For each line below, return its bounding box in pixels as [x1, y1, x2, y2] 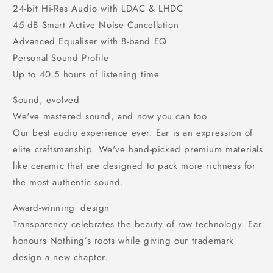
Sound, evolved [13, 93, 80, 107]
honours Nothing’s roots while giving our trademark [13, 234, 235, 247]
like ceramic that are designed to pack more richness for [13, 159, 256, 172]
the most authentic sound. [13, 175, 124, 189]
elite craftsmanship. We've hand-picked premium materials [13, 143, 263, 156]
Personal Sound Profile [13, 51, 109, 65]
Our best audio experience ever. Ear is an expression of [13, 126, 253, 140]
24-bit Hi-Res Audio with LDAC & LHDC [13, 2, 183, 15]
